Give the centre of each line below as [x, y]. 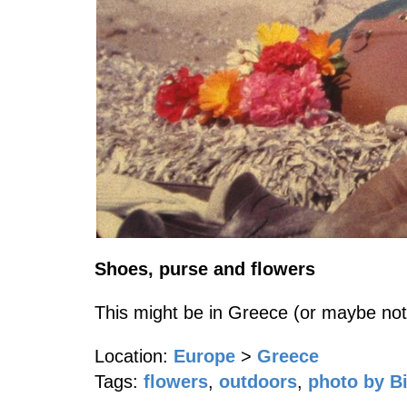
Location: [131, 356]
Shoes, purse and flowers [205, 269]
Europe [204, 356]
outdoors [258, 382]
